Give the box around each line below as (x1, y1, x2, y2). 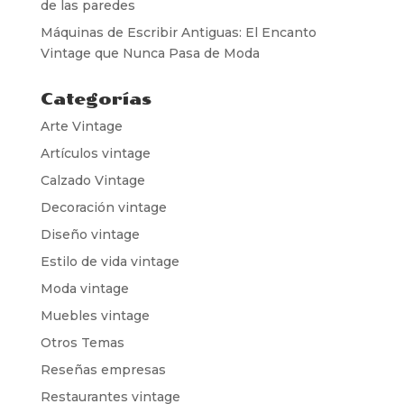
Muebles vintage (40, 308, 150, 325)
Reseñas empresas (40, 362, 166, 379)
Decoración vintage (40, 199, 167, 216)
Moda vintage (40, 280, 129, 298)
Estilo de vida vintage (40, 253, 179, 271)
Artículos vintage (40, 145, 151, 162)
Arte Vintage (40, 118, 123, 135)
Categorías (40, 89, 151, 110)
